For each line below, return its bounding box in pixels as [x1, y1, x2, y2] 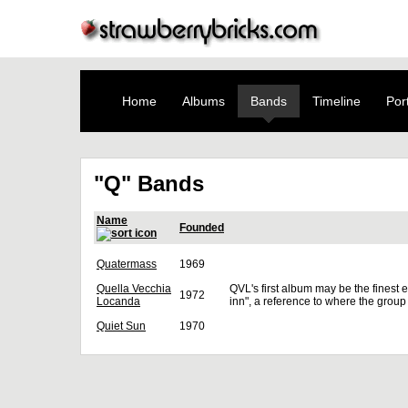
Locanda [97, 295, 140, 309]
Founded [179, 221, 224, 235]
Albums [182, 94, 225, 108]
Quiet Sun [97, 320, 146, 333]
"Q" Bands [94, 171, 204, 196]
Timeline [312, 94, 361, 108]
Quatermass [97, 258, 157, 271]
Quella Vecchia [97, 282, 171, 296]
